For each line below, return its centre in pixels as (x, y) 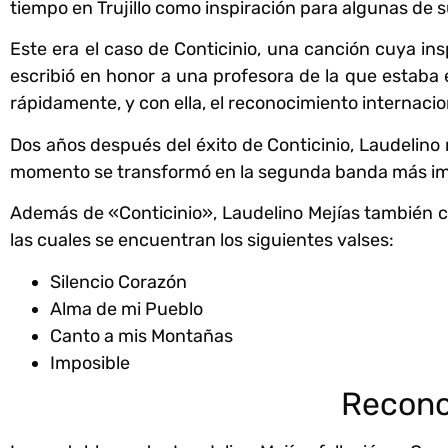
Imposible (90, 362)
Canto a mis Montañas (141, 335)
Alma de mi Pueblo (126, 308)
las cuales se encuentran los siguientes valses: (202, 240)
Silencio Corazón (118, 281)
